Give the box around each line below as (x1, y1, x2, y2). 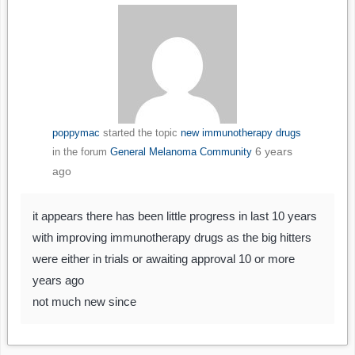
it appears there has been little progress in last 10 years (32, 209, 317, 223)
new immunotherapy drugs (180, 127, 301, 139)
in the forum (52, 146, 110, 158)
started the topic (99, 127, 181, 139)
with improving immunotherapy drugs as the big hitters (32, 231, 311, 245)
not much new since (32, 295, 136, 309)
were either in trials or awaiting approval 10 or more (32, 252, 295, 266)
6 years (254, 145, 292, 158)
